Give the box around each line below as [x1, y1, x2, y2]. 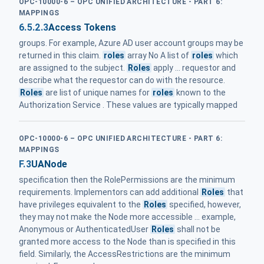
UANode [31, 159, 67, 170]
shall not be [175, 225, 221, 235]
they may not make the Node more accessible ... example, [19, 212, 236, 222]
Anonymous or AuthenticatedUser [19, 225, 150, 235]
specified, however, [167, 200, 242, 210]
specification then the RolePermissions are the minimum [19, 175, 235, 185]
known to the [174, 87, 226, 97]
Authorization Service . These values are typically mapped [19, 100, 237, 110]
